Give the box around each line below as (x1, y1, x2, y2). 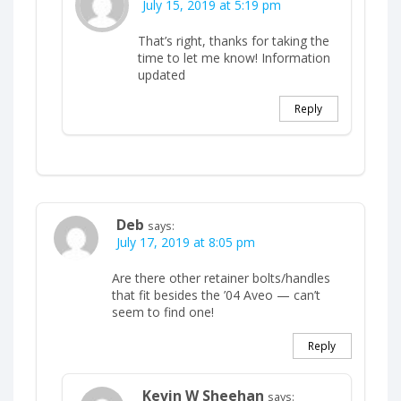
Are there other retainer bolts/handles (112, 269, 330, 287)
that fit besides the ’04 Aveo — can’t (112, 286, 320, 304)
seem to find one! (112, 303, 214, 321)
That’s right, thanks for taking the (138, 32, 329, 50)
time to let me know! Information (138, 49, 330, 67)
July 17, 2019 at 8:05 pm (116, 234, 255, 252)
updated (138, 66, 185, 84)
